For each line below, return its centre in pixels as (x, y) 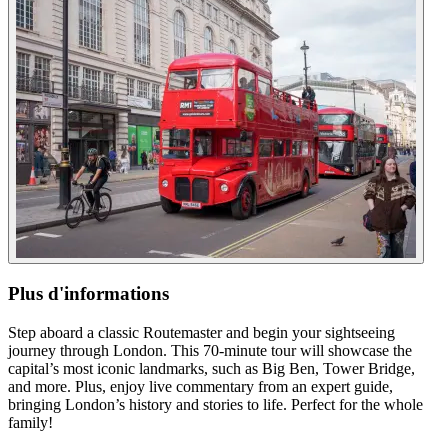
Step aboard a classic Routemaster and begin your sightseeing (201, 332)
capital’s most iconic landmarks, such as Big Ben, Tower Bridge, (211, 368)
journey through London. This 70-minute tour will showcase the (210, 350)
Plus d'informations (88, 293)
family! (30, 422)
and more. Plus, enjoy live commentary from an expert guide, (200, 386)
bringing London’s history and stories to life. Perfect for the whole (215, 404)
